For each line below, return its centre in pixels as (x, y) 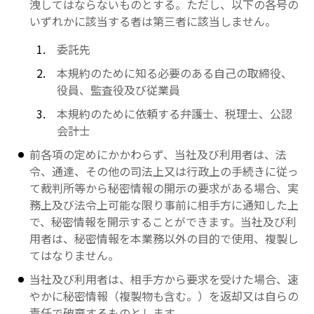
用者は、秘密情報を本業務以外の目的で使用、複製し (164, 238)
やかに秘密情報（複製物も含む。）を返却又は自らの (164, 296)
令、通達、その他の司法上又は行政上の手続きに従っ (164, 171)
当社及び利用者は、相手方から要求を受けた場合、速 (164, 279)
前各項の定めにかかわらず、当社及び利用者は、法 (158, 154)
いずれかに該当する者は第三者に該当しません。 (153, 21)
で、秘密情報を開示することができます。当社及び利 (163, 221)
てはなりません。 (75, 255)
